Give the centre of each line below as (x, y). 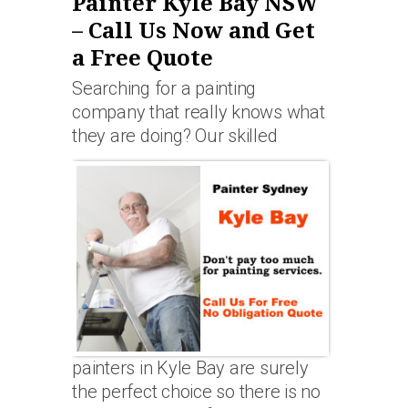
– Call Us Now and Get (194, 31)
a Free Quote (143, 59)
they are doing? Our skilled (175, 136)
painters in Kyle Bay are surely (190, 368)
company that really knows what (199, 112)
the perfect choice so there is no (196, 392)
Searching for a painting (164, 89)
